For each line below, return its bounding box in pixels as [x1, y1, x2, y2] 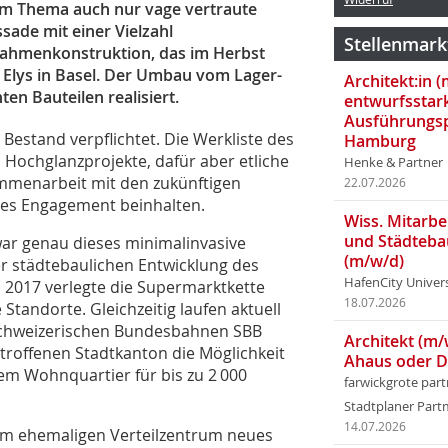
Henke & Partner [344, 154, 443, 171]
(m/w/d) [344, 250, 404, 272]
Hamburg [344, 130, 416, 152]
